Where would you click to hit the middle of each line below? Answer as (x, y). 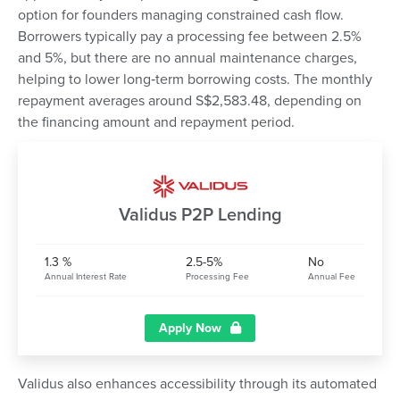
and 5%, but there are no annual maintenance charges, (187, 58)
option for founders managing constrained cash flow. (181, 16)
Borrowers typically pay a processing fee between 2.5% (190, 37)
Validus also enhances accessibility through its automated (197, 384)
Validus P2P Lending (200, 216)
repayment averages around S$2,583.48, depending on (190, 101)
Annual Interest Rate (86, 277)
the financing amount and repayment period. (156, 123)
